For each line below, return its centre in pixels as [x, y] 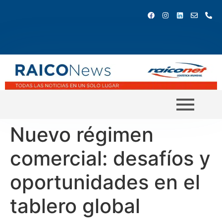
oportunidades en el [105, 182]
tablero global [75, 206]
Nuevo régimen [82, 134]
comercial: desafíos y [110, 158]
